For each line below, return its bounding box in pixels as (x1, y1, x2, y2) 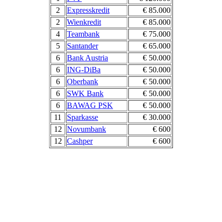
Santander (67, 41, 98, 50)
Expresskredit (67, 5, 110, 14)
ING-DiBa (67, 65, 101, 74)
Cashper (67, 136, 93, 145)
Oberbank (67, 77, 98, 86)
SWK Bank (67, 89, 104, 98)
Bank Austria (67, 53, 108, 62)
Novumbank (67, 124, 106, 133)
